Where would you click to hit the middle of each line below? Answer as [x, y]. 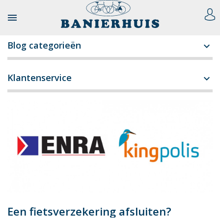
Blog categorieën [44, 45]
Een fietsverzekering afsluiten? [89, 211]
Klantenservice [40, 77]
